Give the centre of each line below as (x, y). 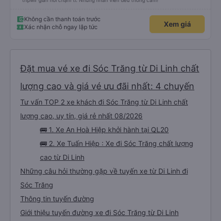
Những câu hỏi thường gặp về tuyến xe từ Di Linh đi (104, 171)
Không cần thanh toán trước (62, 19)
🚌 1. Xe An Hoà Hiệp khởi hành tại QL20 (104, 129)
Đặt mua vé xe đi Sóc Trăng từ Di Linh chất (110, 68)
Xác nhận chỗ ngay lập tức (61, 27)
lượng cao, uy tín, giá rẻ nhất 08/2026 (81, 116)
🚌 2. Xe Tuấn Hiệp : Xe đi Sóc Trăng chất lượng (117, 143)
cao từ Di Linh (62, 157)
